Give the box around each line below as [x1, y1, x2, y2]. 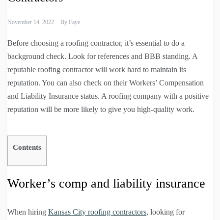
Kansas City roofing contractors [48, 207, 146, 216]
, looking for [146, 207, 185, 216]
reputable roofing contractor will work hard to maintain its [7, 65, 186, 74]
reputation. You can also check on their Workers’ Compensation [7, 79, 204, 87]
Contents [13, 143, 41, 152]
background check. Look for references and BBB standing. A [7, 52, 197, 61]
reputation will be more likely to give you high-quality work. [7, 105, 194, 114]
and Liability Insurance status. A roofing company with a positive [7, 92, 209, 101]
